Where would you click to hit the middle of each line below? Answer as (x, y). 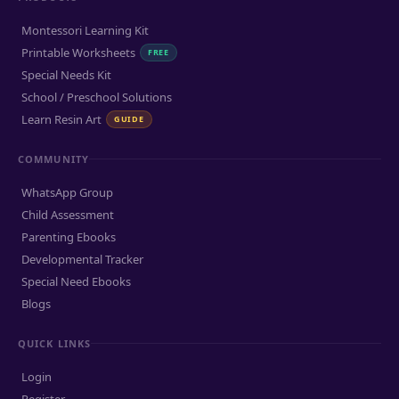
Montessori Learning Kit (85, 30)
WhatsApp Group (67, 192)
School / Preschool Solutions (97, 97)
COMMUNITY (53, 159)
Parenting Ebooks (69, 237)
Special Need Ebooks (76, 281)
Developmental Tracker (82, 259)
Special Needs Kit (66, 75)
